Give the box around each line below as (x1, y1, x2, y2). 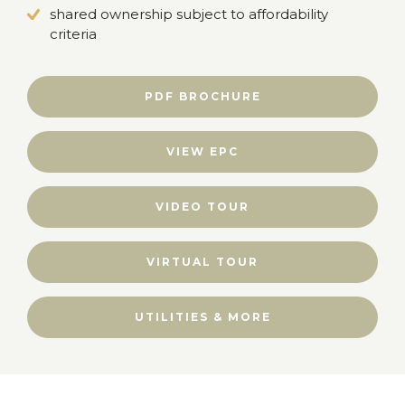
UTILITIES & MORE (134, 310, 271, 324)
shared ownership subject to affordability (50, 5, 328, 23)
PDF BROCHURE (144, 89, 261, 103)
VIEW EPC (166, 145, 239, 158)
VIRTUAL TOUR (146, 255, 259, 268)
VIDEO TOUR (155, 200, 250, 213)
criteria (50, 25, 97, 42)
